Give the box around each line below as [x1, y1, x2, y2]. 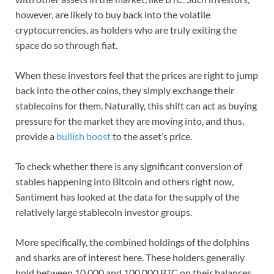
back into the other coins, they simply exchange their [15, 84, 234, 96]
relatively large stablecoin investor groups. [15, 206, 192, 218]
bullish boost [56, 130, 111, 142]
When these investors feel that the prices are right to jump [15, 68, 258, 81]
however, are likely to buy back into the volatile [15, 8, 210, 20]
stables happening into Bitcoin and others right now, [15, 175, 234, 187]
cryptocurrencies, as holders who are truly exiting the [15, 23, 237, 35]
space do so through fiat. [15, 39, 117, 51]
